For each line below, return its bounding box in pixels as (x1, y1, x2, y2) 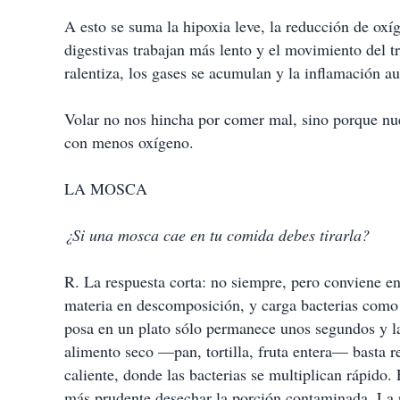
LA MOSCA (64, 178, 147, 199)
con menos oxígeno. (64, 131, 194, 153)
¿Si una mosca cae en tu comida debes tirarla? (64, 224, 370, 246)
